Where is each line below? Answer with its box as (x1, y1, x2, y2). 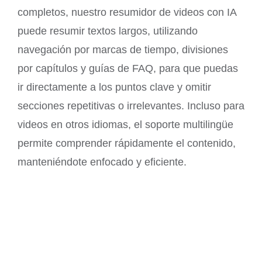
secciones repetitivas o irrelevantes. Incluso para (18, 99, 244, 112)
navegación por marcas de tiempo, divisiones (18, 43, 228, 56)
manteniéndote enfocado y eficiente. (18, 156, 187, 168)
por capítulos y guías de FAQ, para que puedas (18, 62, 238, 74)
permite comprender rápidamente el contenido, (18, 137, 236, 149)
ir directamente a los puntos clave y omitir (18, 81, 211, 93)
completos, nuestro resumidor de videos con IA (18, 6, 236, 18)
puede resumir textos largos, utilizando (18, 25, 198, 37)
